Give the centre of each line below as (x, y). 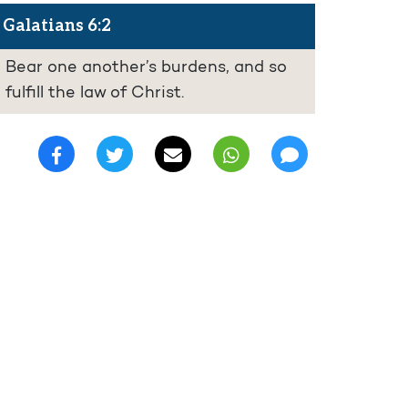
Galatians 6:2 (57, 26)
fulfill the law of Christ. (95, 94)
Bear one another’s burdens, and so (146, 69)
